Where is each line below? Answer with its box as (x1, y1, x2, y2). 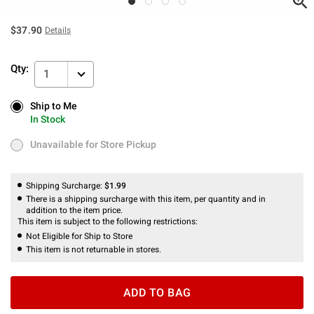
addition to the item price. (26, 205, 123, 215)
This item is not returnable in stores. (26, 244, 161, 254)
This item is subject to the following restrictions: (18, 216, 200, 226)
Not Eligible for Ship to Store (26, 231, 132, 241)
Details (45, 25, 71, 35)
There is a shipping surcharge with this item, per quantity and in (26, 193, 266, 204)
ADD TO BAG (123, 285, 191, 299)
